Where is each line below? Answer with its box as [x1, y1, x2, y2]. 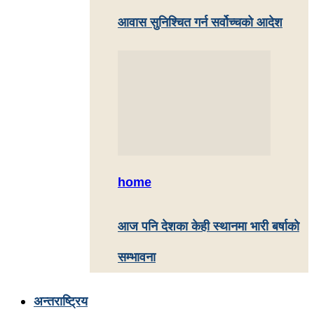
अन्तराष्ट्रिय [34, 294, 88, 308]
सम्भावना [118, 250, 156, 265]
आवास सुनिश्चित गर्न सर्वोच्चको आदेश [118, 15, 282, 29]
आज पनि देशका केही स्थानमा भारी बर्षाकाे [118, 219, 299, 234]
